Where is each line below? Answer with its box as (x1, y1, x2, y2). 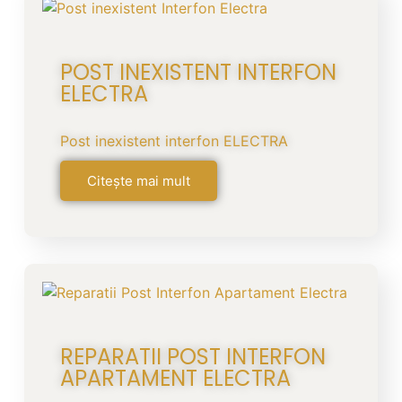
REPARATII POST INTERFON (59, 341, 326, 371)
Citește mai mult (86, 171, 190, 189)
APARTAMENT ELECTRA (59, 363, 291, 393)
